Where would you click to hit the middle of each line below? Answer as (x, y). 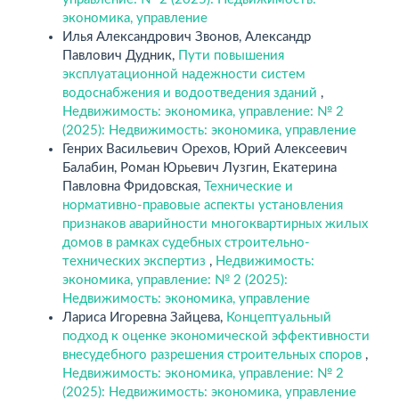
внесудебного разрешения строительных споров (214, 354)
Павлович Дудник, (120, 55)
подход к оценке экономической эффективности (216, 336)
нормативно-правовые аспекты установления (203, 205)
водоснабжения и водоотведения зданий (191, 93)
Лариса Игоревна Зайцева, (144, 317)
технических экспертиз (136, 261)
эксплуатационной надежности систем (184, 74)
